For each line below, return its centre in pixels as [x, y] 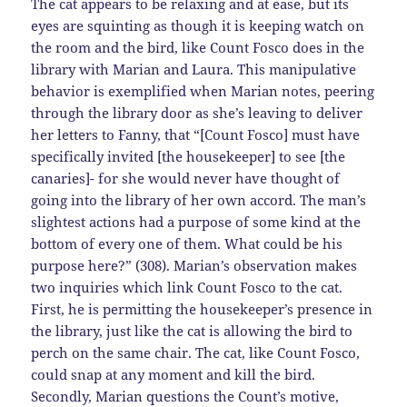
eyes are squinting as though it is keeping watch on [198, 26]
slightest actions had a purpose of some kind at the [196, 222]
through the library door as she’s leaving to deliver [197, 113]
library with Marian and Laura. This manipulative [194, 69]
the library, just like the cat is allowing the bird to [192, 331]
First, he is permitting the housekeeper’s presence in [202, 309]
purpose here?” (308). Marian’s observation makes [194, 266]
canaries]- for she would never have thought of [186, 179]
